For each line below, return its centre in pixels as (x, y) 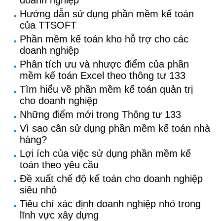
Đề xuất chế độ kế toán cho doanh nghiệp (111, 179)
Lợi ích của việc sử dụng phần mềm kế (105, 153)
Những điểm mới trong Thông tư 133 (100, 114)
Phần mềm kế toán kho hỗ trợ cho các (104, 39)
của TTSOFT (48, 25)
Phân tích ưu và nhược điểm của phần (104, 64)
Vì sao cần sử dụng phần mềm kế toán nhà (115, 128)
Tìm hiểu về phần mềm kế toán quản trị (106, 89)
